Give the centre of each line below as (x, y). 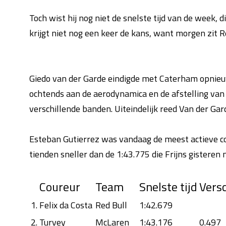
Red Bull (111, 205)
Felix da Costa (66, 205)
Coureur (60, 187)
